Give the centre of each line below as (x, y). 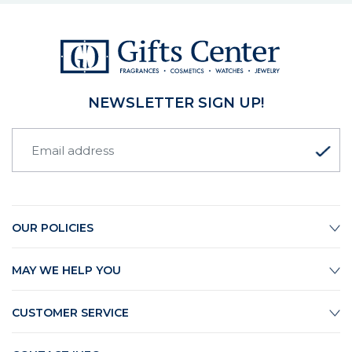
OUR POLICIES (53, 228)
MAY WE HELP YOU (66, 271)
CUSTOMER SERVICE (70, 313)
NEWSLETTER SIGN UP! (176, 103)
